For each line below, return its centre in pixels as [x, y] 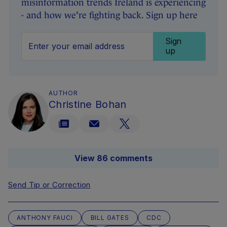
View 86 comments [113, 158]
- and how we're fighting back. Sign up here [109, 15]
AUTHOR [63, 93]
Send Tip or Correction [49, 185]
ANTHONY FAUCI [45, 218]
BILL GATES [110, 218]
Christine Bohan [88, 105]
